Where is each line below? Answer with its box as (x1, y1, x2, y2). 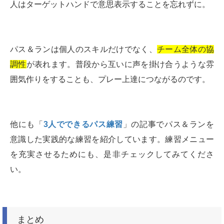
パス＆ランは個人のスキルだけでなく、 (10, 45, 157, 54)
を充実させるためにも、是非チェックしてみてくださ (10, 150, 214, 159)
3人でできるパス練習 (43, 120, 123, 129)
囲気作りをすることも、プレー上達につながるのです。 (10, 75, 210, 84)
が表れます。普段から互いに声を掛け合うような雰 (26, 60, 214, 69)
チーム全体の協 (157, 45, 214, 54)
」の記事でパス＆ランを (122, 120, 214, 129)
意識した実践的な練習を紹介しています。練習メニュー (10, 135, 214, 144)
